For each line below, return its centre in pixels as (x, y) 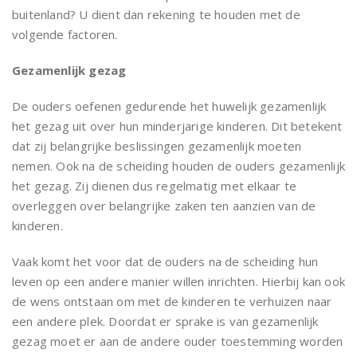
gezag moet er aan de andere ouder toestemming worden (178, 341)
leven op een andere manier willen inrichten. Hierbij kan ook (179, 281)
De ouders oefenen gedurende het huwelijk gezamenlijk (169, 106)
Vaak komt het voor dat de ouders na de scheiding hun (165, 261)
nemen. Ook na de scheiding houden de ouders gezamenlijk (179, 165)
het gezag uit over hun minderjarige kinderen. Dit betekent (177, 126)
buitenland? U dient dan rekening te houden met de (156, 14)
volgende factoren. (65, 34)
